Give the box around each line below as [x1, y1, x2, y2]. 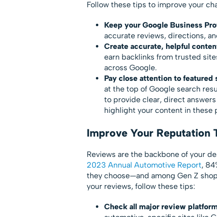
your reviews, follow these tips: [86, 181, 195, 191]
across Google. [104, 62, 157, 72]
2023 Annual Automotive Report [86, 160, 201, 170]
